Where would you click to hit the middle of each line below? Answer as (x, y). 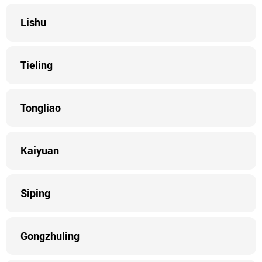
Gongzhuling (50, 236)
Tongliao (41, 108)
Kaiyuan (40, 150)
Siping (35, 193)
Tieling (37, 65)
